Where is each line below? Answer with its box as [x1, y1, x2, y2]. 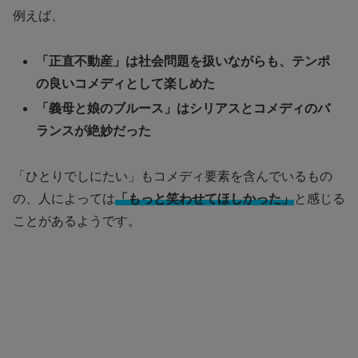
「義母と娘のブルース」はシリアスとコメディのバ [36, 101, 331, 116]
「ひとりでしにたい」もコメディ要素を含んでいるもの [13, 169, 332, 183]
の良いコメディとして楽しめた [36, 76, 216, 90]
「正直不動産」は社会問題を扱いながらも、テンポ [36, 54, 331, 68]
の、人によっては [13, 191, 115, 205]
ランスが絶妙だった [36, 124, 152, 138]
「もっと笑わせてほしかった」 [115, 191, 294, 205]
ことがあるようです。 [13, 213, 141, 228]
